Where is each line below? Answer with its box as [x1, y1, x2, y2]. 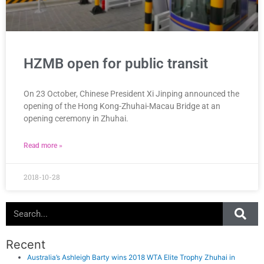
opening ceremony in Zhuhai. [24, 113, 128, 123]
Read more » [24, 141, 62, 150]
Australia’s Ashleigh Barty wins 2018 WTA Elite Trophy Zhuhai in [27, 252, 235, 262]
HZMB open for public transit [24, 55, 208, 72]
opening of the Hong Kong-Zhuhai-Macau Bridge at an [24, 101, 220, 111]
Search [5, 202, 29, 212]
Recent [6, 237, 45, 252]
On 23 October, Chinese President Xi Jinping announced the [24, 88, 239, 98]
